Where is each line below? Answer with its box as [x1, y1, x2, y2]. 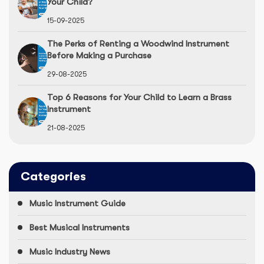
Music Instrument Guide [29, 198, 126, 209]
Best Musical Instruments [29, 222, 130, 233]
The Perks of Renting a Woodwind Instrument [47, 38, 229, 49]
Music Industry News [29, 246, 110, 257]
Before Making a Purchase [47, 50, 151, 61]
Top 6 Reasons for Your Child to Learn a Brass [47, 92, 232, 103]
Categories [21, 170, 86, 183]
